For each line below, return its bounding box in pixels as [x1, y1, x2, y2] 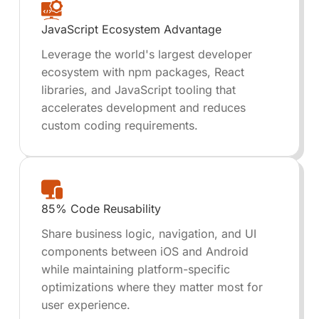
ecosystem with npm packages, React [41, 65, 244, 79]
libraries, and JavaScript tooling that [41, 83, 236, 97]
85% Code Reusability [41, 202, 161, 216]
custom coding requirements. [41, 118, 198, 132]
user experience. [41, 298, 130, 312]
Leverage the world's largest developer [41, 47, 252, 61]
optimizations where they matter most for [41, 280, 263, 294]
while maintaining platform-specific [41, 262, 230, 276]
